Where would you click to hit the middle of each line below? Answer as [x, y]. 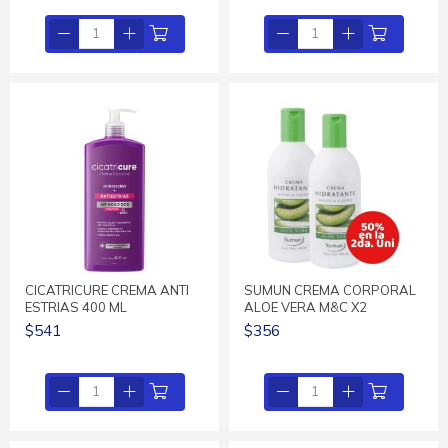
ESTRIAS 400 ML [76, 306]
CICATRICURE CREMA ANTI [107, 289]
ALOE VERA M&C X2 [305, 306]
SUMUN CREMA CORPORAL [330, 289]
